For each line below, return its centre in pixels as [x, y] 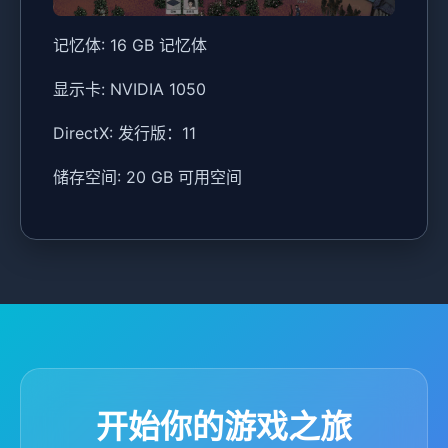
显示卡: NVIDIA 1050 [129, 89]
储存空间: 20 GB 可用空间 [147, 177]
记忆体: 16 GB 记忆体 [130, 45]
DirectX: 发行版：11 [124, 133]
